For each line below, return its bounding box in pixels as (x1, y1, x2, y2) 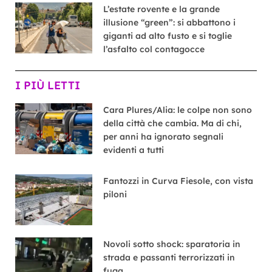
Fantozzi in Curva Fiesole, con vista (103, 175, 254, 186)
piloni (103, 189, 127, 200)
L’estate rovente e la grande (103, 4, 220, 15)
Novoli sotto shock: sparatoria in (103, 239, 241, 250)
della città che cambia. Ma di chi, (103, 118, 242, 129)
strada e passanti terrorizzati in (103, 252, 236, 263)
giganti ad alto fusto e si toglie (103, 30, 233, 41)
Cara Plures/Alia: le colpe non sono (103, 104, 253, 115)
